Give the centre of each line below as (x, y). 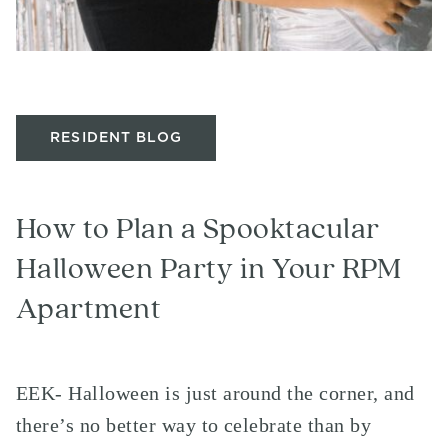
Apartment (89, 309)
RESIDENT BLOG (116, 138)
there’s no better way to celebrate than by (194, 425)
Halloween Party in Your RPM (209, 269)
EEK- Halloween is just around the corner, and (215, 393)
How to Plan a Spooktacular (198, 229)
